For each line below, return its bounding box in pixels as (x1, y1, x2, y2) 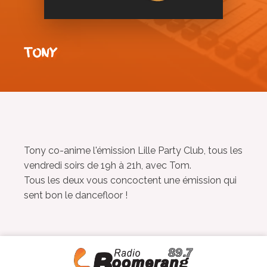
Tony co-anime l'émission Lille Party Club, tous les (24, 145, 243, 156)
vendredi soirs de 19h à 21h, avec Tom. (24, 160, 191, 171)
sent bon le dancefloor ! (24, 190, 128, 201)
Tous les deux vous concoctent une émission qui (24, 175, 237, 186)
